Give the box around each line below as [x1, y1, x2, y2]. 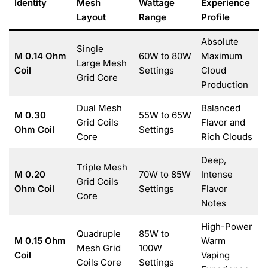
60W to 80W [138, 50, 191, 62]
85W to [138, 227, 169, 239]
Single [76, 42, 103, 54]
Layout [76, 11, 106, 23]
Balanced [200, 102, 240, 114]
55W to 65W [138, 109, 191, 121]
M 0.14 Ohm [14, 50, 66, 62]
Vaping [200, 249, 230, 261]
